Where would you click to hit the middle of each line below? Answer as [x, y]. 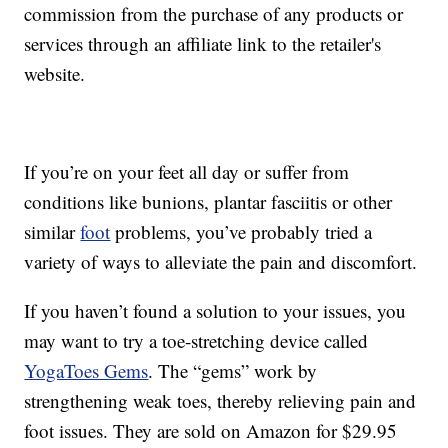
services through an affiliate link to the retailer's [203, 44]
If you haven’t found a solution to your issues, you [215, 311]
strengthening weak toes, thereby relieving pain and [220, 401]
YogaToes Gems [86, 371]
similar [52, 232]
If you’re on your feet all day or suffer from [187, 172]
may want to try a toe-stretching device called [196, 341]
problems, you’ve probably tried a [241, 232]
